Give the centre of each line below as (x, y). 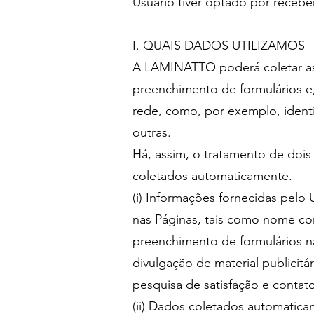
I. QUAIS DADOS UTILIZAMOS (219, 46)
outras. (152, 132)
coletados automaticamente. (212, 176)
